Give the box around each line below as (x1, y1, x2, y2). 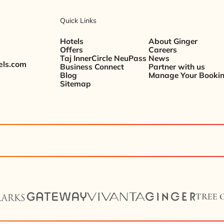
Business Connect (60, 62, 124, 72)
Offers (60, 45, 83, 55)
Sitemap (60, 79, 91, 89)
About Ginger (148, 36, 198, 46)
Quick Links (60, 15, 97, 25)
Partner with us (148, 62, 205, 72)
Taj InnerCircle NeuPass (60, 53, 147, 63)
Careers (148, 45, 177, 55)
